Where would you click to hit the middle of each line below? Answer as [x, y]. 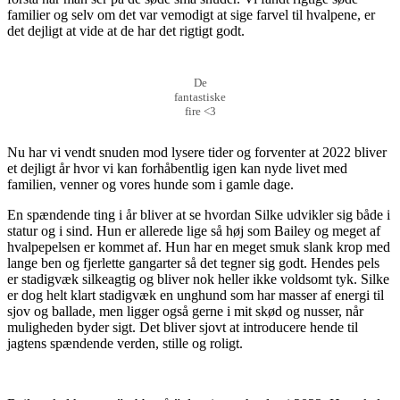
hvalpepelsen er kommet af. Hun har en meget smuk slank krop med [199, 246]
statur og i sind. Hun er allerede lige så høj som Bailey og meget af [194, 230]
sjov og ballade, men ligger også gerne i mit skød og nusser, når [185, 311]
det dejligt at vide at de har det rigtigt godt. [126, 31]
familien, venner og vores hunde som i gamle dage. [150, 184]
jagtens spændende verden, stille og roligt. [125, 343]
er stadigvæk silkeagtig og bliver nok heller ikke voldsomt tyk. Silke [198, 279]
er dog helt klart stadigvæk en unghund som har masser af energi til [196, 295]
